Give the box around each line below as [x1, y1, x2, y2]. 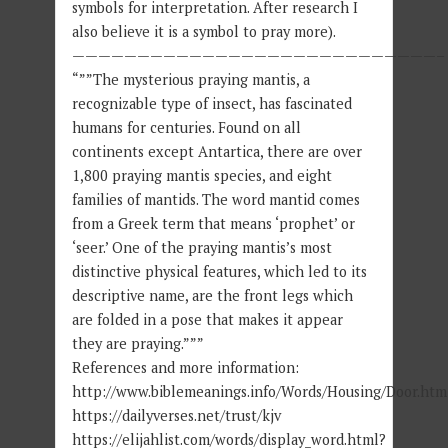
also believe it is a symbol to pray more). [71, 21, 336, 41]
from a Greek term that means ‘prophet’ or [71, 213, 355, 233]
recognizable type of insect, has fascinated [71, 93, 352, 113]
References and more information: [71, 357, 299, 377]
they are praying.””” [71, 333, 204, 353]
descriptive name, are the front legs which [71, 285, 353, 305]
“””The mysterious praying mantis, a [71, 69, 310, 89]
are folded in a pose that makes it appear [71, 309, 343, 329]
